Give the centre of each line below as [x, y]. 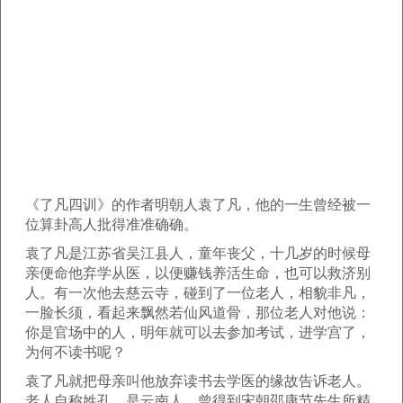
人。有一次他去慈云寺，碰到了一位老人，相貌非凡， [198, 293]
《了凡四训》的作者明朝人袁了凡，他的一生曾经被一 [198, 205]
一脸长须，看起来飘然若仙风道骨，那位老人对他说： [198, 313]
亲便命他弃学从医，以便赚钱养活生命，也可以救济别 [198, 273]
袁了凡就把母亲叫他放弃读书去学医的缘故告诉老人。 [198, 381]
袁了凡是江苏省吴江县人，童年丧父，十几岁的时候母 [198, 253]
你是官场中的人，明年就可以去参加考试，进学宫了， [198, 332]
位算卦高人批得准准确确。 [112, 224]
